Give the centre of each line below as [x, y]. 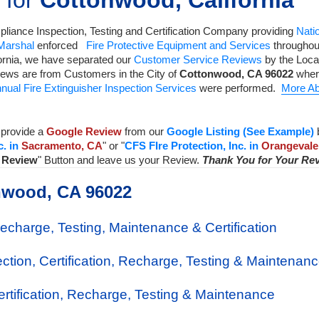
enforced [60, 45]
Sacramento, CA [62, 146]
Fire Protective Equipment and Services [178, 45]
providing [272, 31]
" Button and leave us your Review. [120, 160]
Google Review [84, 131]
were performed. [239, 88]
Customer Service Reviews [198, 59]
